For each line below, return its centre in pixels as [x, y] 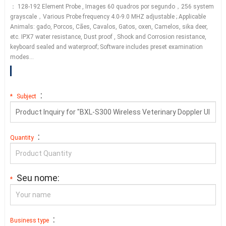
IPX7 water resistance [51, 37]
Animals [21, 27]
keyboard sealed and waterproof [53, 47]
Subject [26, 96]
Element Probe [61, 7]
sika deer [194, 27]
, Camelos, [166, 27]
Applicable [192, 17]
